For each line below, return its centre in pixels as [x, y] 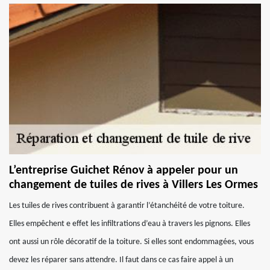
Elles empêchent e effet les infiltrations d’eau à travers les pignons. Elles [130, 224]
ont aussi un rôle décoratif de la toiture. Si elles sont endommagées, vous [131, 242]
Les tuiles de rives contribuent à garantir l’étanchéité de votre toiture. [127, 206]
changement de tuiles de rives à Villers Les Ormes [133, 185]
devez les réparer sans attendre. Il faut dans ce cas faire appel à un [121, 260]
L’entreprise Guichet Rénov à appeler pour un [124, 171]
